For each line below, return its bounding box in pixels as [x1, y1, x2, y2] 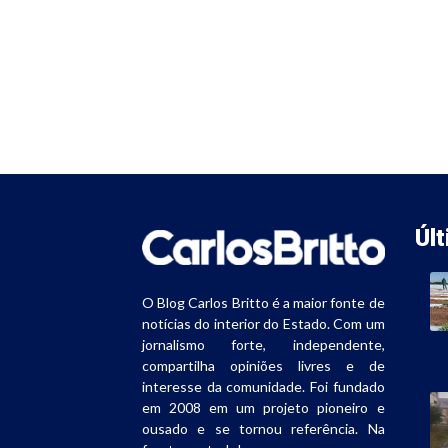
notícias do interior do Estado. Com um [142, 314, 385, 332]
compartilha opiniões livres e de [142, 356, 385, 374]
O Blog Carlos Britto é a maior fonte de [142, 293, 385, 311]
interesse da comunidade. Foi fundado [142, 377, 385, 395]
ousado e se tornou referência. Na [142, 419, 385, 437]
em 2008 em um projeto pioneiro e [142, 398, 385, 416]
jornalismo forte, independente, [142, 335, 385, 353]
